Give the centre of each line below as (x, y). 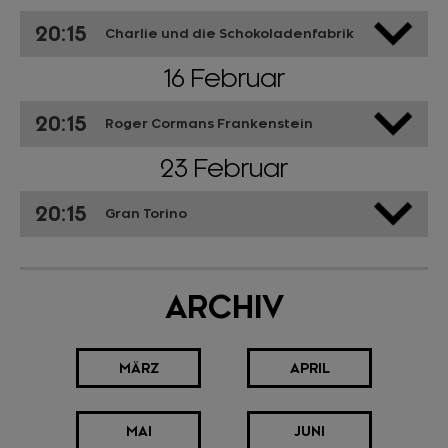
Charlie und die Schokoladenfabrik (229, 33)
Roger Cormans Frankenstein (209, 123)
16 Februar (224, 78)
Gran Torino (146, 213)
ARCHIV (224, 307)
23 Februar (224, 168)
